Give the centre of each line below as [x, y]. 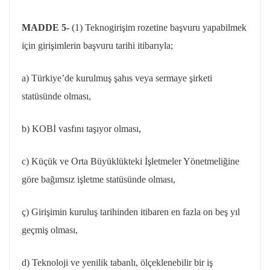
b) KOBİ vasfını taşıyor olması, [81, 129]
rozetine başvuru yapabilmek [191, 27]
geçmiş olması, [50, 230]
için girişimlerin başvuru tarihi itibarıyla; [97, 46]
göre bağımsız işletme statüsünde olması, [99, 179]
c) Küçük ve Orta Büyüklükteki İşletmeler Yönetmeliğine [130, 161]
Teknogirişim [110, 27]
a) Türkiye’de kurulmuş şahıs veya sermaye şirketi [117, 78]
